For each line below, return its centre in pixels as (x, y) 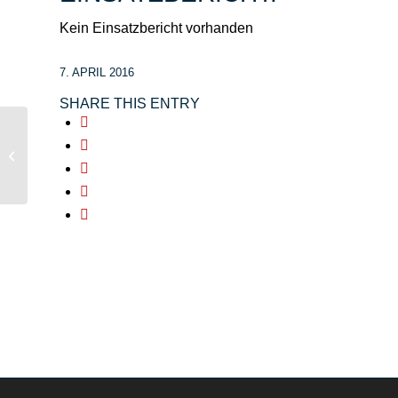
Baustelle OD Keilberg (88, 155)
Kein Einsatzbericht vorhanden (156, 28)
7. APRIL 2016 (97, 73)
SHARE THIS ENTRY (130, 104)
